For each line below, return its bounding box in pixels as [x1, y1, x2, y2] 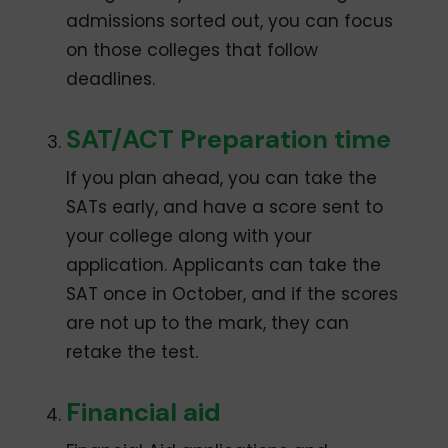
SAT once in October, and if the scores [66, 282, 399, 307]
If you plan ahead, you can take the [66, 166, 378, 191]
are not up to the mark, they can [66, 311, 350, 336]
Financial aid [66, 395, 222, 430]
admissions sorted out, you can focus [66, 9, 394, 34]
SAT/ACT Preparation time [66, 122, 392, 157]
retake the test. [66, 340, 199, 365]
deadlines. [66, 67, 156, 92]
